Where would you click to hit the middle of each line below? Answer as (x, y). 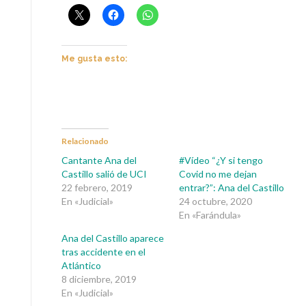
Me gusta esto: (94, 59)
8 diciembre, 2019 (99, 279)
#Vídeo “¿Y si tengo (221, 161)
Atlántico (81, 266)
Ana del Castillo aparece (113, 238)
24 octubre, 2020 (215, 201)
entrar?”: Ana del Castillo (231, 188)
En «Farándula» (210, 215)
